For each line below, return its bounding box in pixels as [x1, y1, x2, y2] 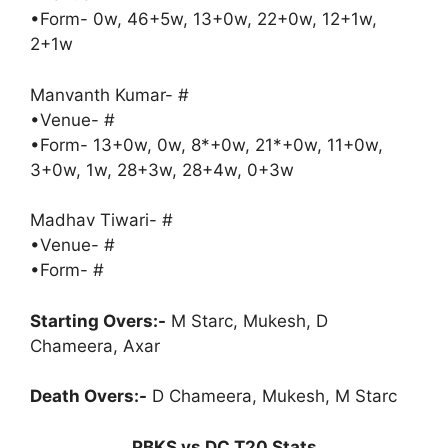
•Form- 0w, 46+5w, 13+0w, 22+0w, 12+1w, [30, 9, 377, 29]
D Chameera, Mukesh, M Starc [147, 386, 397, 406]
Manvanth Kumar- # [30, 84, 189, 105]
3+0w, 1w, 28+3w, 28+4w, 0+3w [30, 159, 299, 180]
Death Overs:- [30, 386, 147, 406]
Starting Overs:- [30, 310, 166, 331]
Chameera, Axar [30, 335, 160, 356]
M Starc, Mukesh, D [166, 310, 328, 331]
